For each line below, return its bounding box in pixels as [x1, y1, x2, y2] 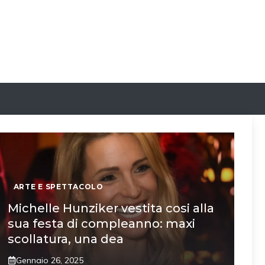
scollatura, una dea [7, 231, 124, 246]
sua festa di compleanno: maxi [7, 216, 195, 231]
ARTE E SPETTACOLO [13, 182, 104, 191]
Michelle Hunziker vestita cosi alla [7, 201, 214, 215]
